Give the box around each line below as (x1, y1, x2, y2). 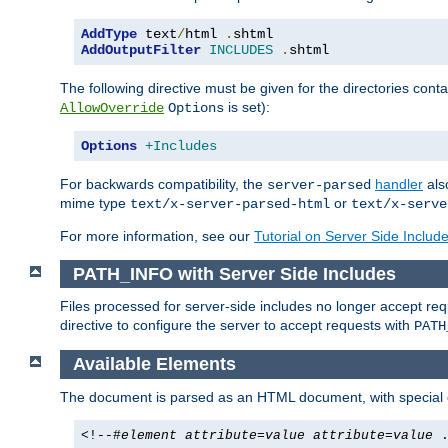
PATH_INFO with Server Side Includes (72, 263, 396, 284)
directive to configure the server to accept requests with (60, 317, 414, 334)
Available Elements (72, 354, 236, 375)
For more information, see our (60, 227, 254, 244)
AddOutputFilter (81, 41, 201, 58)
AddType (81, 25, 137, 42)
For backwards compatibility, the (60, 175, 267, 192)
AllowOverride (60, 99, 164, 116)
